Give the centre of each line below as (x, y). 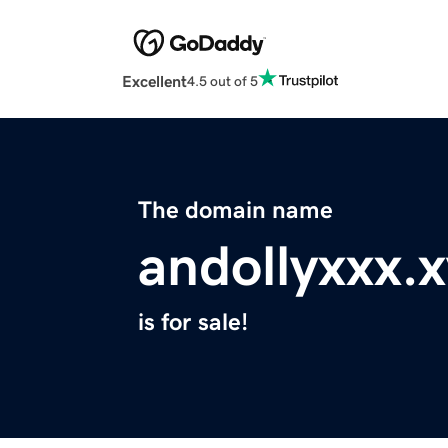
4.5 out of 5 (222, 80)
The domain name (235, 210)
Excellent (154, 81)
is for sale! (193, 322)
